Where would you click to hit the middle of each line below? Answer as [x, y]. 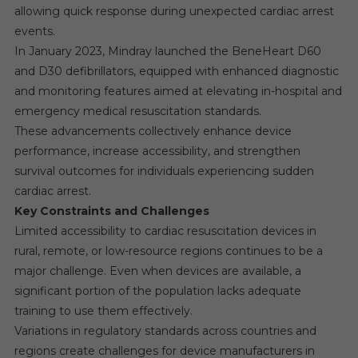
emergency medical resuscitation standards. [137, 111]
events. [34, 31]
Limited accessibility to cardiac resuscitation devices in [165, 231]
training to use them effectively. [103, 310]
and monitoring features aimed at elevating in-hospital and [178, 91]
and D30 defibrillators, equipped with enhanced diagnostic [176, 71]
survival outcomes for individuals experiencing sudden [164, 171]
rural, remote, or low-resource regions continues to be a [168, 251]
